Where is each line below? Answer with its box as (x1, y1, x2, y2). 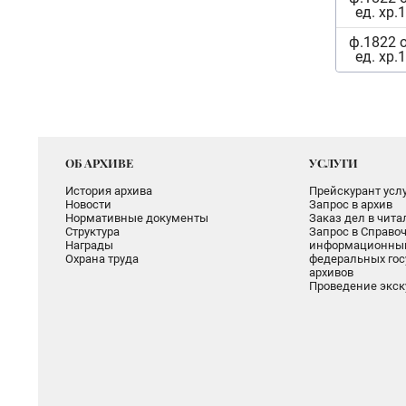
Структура (65, 225, 120, 238)
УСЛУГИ (308, 155, 358, 170)
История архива (65, 184, 152, 198)
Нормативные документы (65, 211, 208, 225)
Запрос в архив (308, 198, 392, 211)
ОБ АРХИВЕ (65, 155, 133, 170)
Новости (65, 198, 111, 211)
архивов (308, 266, 353, 279)
